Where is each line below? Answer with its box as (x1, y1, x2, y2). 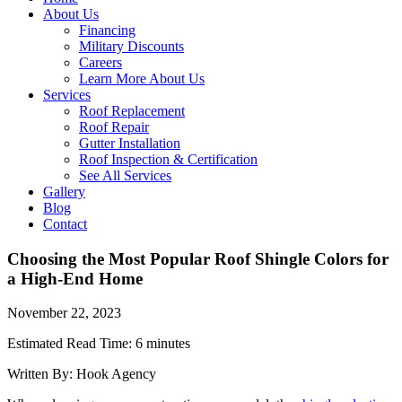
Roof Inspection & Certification (79, 152, 258, 167)
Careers (79, 55, 122, 70)
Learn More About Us (79, 71, 205, 86)
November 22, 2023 (7, 305, 121, 321)
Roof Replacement (79, 103, 185, 118)
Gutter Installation (79, 135, 180, 151)
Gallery (43, 184, 85, 199)
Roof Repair (79, 119, 149, 135)
